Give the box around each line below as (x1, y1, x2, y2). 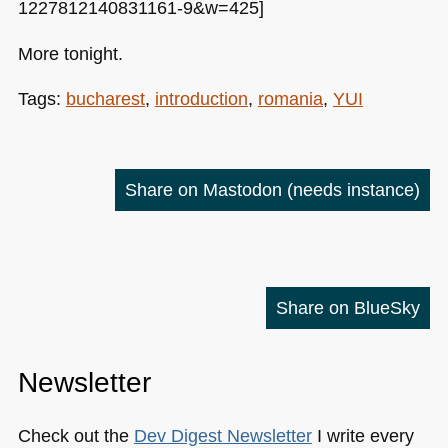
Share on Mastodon (125, 178, 288, 200)
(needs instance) (287, 178, 421, 200)
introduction (154, 88, 248, 110)
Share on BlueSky (276, 297, 421, 319)
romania (257, 88, 323, 110)
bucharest (65, 88, 145, 110)
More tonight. (17, 42, 123, 64)
